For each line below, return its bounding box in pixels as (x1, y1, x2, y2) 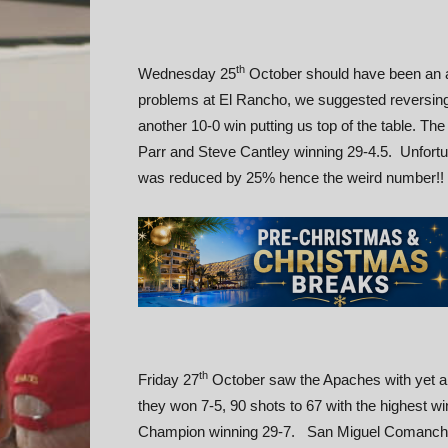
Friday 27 (138, 371, 199, 388)
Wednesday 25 (138, 65, 236, 82)
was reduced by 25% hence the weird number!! (138, 169, 444, 186)
